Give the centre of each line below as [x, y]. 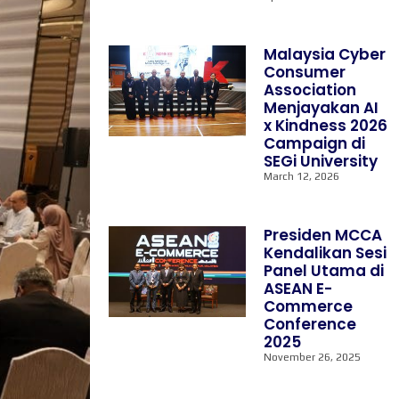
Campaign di [315, 143]
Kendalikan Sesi [326, 253]
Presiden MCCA [323, 235]
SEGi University [321, 161]
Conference [310, 324]
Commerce [309, 306]
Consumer [305, 72]
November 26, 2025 [313, 357]
